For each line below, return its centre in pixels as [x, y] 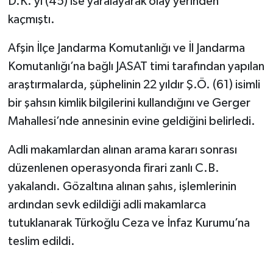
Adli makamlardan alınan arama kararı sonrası [122, 150]
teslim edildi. [41, 241]
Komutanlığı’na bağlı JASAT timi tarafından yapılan [136, 66]
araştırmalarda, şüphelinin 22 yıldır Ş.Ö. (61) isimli [134, 84]
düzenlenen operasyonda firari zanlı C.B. [113, 168]
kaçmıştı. [31, 19]
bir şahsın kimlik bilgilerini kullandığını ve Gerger [129, 103]
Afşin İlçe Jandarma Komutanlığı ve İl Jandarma [126, 48]
